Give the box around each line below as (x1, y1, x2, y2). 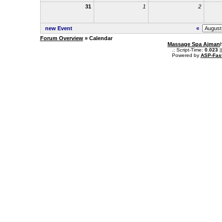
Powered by (171, 53, 201, 58)
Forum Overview (40, 35, 83, 41)
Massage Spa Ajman (167, 41, 220, 47)
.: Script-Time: (171, 47, 205, 53)
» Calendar (83, 35, 112, 41)
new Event (45, 25, 72, 31)
